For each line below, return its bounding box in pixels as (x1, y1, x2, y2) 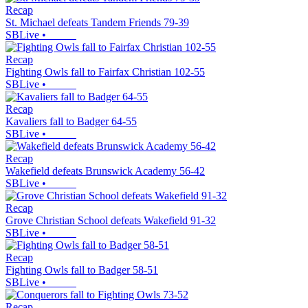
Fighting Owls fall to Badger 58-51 (5, 264, 158, 276)
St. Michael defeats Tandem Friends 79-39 (5, 16, 189, 29)
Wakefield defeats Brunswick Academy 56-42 (5, 165, 205, 177)
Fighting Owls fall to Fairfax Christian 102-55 (5, 66, 205, 78)
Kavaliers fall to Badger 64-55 (5, 115, 137, 128)
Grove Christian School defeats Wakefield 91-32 (5, 214, 216, 227)
